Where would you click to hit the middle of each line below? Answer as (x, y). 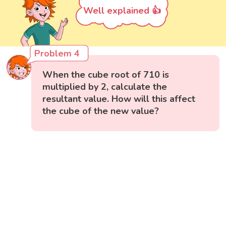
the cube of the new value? (101, 111)
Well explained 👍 (122, 10)
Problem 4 (57, 53)
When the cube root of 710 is (106, 74)
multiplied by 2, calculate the (105, 87)
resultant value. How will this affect (119, 99)
